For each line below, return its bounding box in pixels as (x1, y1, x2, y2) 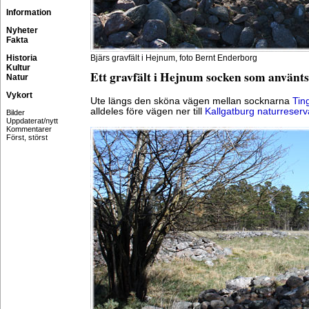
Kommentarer (6, 125, 52, 133)
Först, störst (6, 133, 48, 141)
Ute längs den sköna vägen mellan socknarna (90, 96, 292, 106)
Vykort (6, 90, 32, 100)
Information (6, 8, 51, 17)
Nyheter (6, 26, 38, 35)
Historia (6, 53, 37, 63)
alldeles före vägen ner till (90, 106, 205, 117)
